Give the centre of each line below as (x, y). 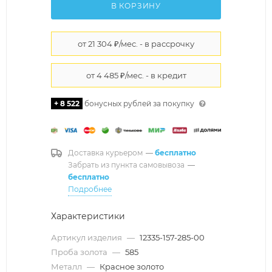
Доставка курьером (105, 152)
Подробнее (90, 189)
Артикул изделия (87, 237)
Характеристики (88, 216)
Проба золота (80, 252)
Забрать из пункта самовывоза (126, 165)
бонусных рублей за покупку (139, 103)
